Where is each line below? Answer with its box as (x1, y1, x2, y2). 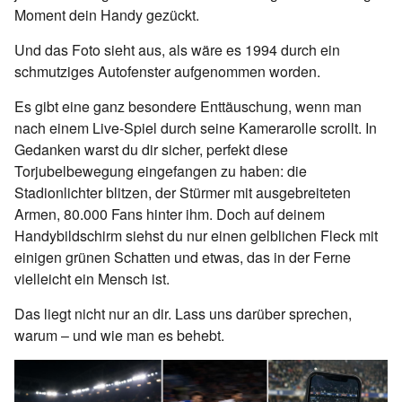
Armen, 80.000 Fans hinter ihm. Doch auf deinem (14, 203, 325, 224)
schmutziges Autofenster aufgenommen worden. (14, 60, 320, 82)
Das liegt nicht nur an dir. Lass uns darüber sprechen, (14, 302, 352, 324)
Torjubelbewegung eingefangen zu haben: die (14, 160, 307, 181)
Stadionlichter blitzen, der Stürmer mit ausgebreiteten (14, 181, 351, 203)
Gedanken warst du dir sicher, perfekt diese (14, 138, 288, 160)
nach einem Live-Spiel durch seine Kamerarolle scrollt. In (14, 117, 377, 138)
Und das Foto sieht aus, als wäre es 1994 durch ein (14, 39, 340, 60)
